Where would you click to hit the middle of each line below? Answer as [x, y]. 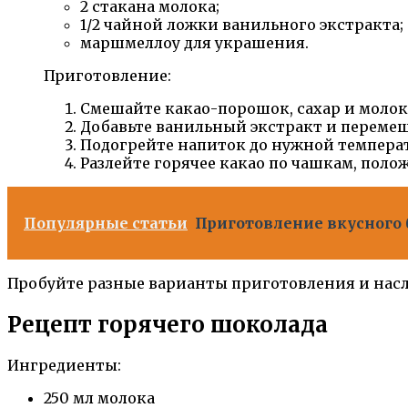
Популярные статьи [106, 223]
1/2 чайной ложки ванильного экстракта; [242, 24]
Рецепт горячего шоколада [168, 324]
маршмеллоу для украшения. [194, 42]
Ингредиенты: [64, 366]
